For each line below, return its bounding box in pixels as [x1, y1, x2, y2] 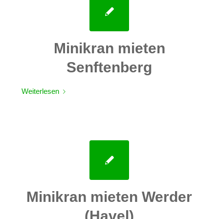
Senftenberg [66, 59, 153, 75]
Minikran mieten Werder [26, 189, 193, 205]
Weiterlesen [21, 87, 59, 95]
